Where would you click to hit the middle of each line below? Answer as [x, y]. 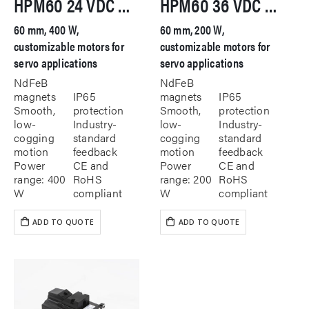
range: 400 [40, 179]
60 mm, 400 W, [47, 30]
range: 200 [186, 179]
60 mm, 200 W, [192, 30]
